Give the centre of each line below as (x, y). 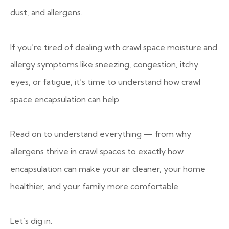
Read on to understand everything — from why (101, 134)
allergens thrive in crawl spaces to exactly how (97, 151)
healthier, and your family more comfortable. (95, 186)
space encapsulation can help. (65, 99)
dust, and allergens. (46, 12)
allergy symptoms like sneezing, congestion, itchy (104, 64)
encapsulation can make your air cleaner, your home (108, 169)
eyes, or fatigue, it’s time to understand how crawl (105, 82)
